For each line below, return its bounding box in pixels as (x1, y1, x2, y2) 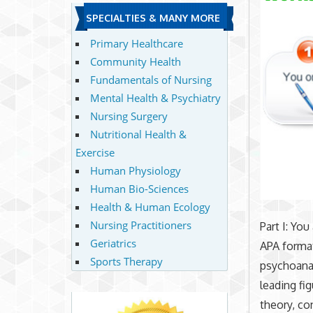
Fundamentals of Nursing (89, 72, 212, 87)
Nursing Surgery (89, 108, 168, 123)
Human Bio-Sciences (89, 181, 189, 196)
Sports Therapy (89, 254, 163, 268)
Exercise (75, 145, 115, 159)
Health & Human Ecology (89, 199, 210, 214)
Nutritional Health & (89, 126, 187, 141)
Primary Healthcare (89, 36, 183, 50)
